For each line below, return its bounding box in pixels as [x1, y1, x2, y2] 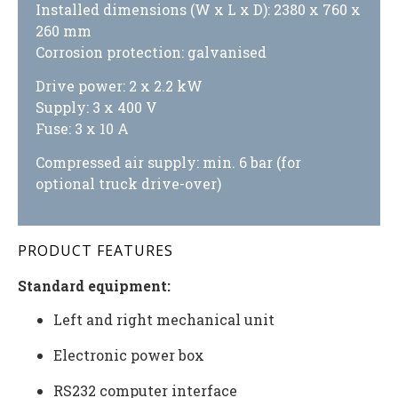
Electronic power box [53, 346, 204, 365]
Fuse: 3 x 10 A [36, 119, 129, 139]
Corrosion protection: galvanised [36, 42, 267, 61]
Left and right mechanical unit [53, 310, 275, 330]
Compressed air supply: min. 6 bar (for [36, 153, 301, 172]
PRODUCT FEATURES [18, 240, 173, 260]
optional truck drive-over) [36, 174, 221, 194]
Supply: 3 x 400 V [36, 98, 157, 117]
